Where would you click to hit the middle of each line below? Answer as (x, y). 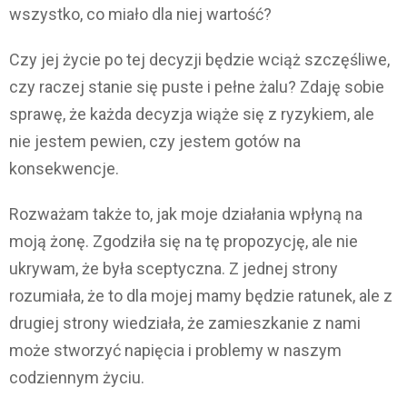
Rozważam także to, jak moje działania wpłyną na (186, 214)
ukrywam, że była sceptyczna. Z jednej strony (174, 269)
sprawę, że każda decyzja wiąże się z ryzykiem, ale (192, 114)
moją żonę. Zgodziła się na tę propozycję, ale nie (184, 242)
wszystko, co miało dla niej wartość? (140, 15)
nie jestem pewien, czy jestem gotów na (155, 142)
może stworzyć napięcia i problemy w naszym (175, 351)
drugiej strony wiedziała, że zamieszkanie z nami (185, 323)
